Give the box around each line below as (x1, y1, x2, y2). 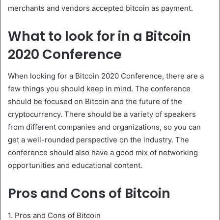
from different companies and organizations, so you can (8, 122, 201, 132)
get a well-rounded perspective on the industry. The (8, 135, 189, 144)
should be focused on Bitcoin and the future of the (8, 97, 182, 106)
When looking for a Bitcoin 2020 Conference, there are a (8, 71, 204, 81)
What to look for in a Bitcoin (8, 27, 191, 45)
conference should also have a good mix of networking (8, 148, 198, 157)
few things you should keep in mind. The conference (8, 84, 191, 93)
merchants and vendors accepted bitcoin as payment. (8, 3, 193, 13)
